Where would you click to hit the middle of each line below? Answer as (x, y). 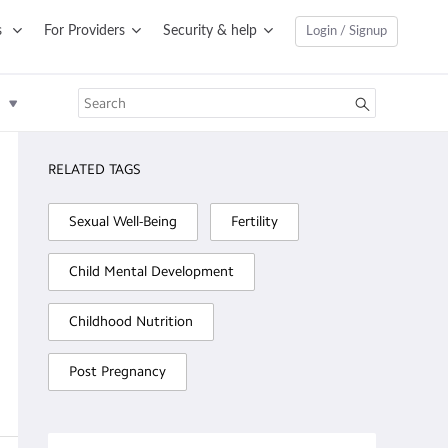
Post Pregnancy (117, 371)
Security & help (210, 31)
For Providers (84, 31)
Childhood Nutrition (130, 321)
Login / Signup (346, 31)
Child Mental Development (151, 271)
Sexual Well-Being (122, 221)
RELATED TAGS (94, 169)
